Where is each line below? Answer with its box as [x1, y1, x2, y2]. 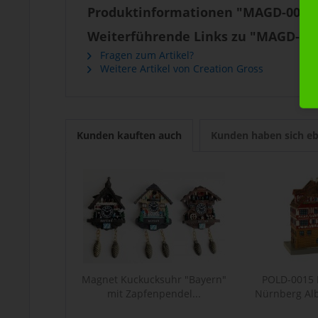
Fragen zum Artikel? [97, 48, 194, 62]
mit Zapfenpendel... [106, 287, 201, 300]
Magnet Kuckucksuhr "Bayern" [81, 273, 226, 286]
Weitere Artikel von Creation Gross [97, 62, 263, 75]
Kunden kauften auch [77, 128, 182, 142]
